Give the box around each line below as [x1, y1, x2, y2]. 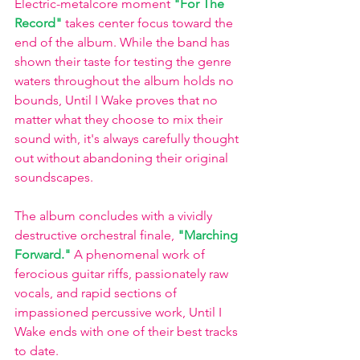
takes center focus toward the [65, 15, 236, 31]
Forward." [14, 247, 71, 262]
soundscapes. [14, 170, 96, 185]
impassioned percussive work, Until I [14, 305, 225, 320]
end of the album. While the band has [14, 35, 233, 50]
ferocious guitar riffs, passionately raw [14, 266, 231, 281]
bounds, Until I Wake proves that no [14, 92, 221, 108]
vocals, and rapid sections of [14, 285, 180, 301]
